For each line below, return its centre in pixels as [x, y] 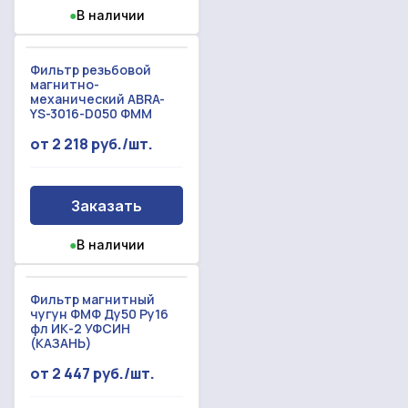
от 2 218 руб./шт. [92, 144]
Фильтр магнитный [92, 300]
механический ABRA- [97, 99]
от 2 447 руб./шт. [92, 374]
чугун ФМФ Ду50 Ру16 [99, 314]
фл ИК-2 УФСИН [80, 329]
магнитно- [65, 85]
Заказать [107, 205]
